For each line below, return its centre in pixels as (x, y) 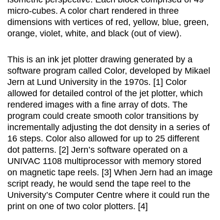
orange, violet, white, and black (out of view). (95, 34)
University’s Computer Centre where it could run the (109, 195)
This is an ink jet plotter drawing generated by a (100, 60)
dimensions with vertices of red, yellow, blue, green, (108, 22)
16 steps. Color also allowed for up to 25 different (103, 139)
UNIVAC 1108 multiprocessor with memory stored (104, 161)
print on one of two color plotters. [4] (78, 206)
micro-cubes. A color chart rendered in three (93, 11)
